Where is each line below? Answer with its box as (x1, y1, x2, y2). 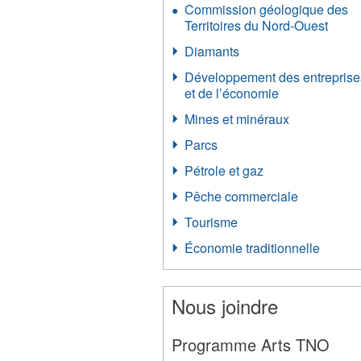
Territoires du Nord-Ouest (185, 16, 329, 35)
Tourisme (185, 213, 239, 231)
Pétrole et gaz (185, 161, 264, 180)
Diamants (185, 42, 240, 60)
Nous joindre (172, 292, 279, 320)
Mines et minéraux (185, 110, 290, 128)
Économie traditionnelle (185, 239, 321, 257)
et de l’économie (185, 84, 280, 102)
